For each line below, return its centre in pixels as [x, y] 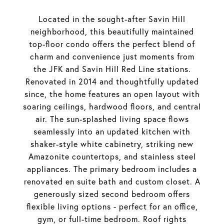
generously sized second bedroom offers [112, 194]
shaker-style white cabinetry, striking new [112, 144]
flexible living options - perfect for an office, [112, 206]
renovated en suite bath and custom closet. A [112, 181]
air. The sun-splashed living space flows [112, 119]
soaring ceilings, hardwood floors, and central [112, 106]
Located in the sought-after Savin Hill [112, 19]
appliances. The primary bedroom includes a [112, 169]
